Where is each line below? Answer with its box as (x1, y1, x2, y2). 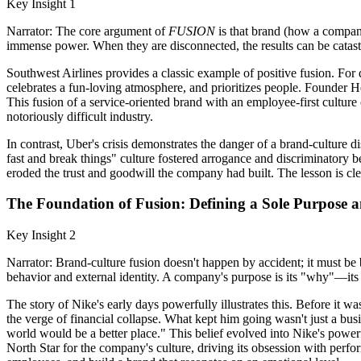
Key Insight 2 (6, 228, 76, 243)
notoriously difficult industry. (6, 109, 153, 123)
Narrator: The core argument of (6, 23, 168, 38)
